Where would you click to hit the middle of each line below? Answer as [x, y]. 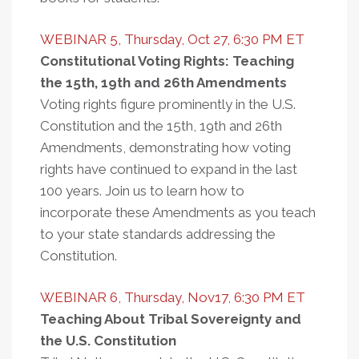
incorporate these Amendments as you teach [178, 212]
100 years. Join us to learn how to [142, 191]
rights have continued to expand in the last [169, 169]
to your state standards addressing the [158, 234]
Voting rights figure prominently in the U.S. [168, 104]
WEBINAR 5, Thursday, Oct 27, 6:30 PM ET [172, 39]
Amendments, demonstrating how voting [165, 147]
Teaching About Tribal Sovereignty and [171, 319]
